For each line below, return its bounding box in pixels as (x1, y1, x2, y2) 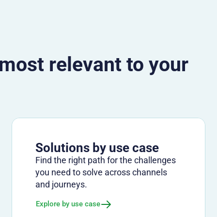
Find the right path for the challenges (35, 155, 176, 165)
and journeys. (35, 179, 87, 189)
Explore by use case (36, 200, 100, 209)
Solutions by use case (35, 140, 159, 155)
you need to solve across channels (35, 167, 167, 177)
